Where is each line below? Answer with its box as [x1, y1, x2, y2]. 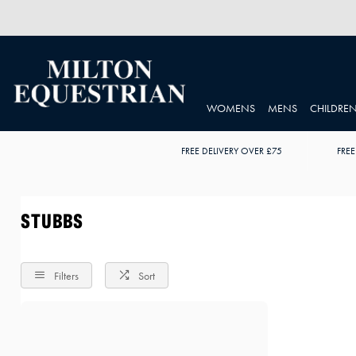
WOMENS [207, 102, 255, 115]
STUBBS [20, 206, 83, 236]
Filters [53, 269, 79, 283]
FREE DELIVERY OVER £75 [181, 145, 282, 157]
